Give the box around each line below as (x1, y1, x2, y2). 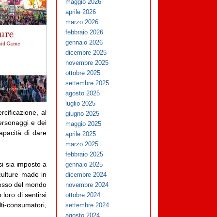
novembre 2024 (65, 181, 109, 189)
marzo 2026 (65, 18, 99, 26)
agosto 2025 (65, 90, 100, 97)
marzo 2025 (65, 140, 99, 148)
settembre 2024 (65, 201, 109, 209)
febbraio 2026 (65, 29, 104, 36)
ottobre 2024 (65, 191, 101, 199)
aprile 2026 (65, 8, 96, 16)
